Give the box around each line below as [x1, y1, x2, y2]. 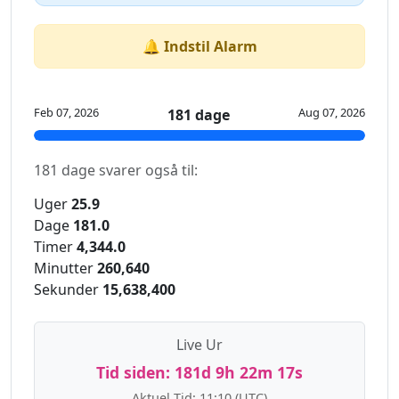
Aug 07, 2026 [298, 104, 365, 121]
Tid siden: [96, 362, 170, 384]
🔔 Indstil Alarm [142, 37, 257, 57]
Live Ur [176, 335, 223, 355]
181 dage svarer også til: [34, 160, 198, 181]
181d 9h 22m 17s [175, 362, 303, 384]
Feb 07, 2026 [34, 104, 99, 121]
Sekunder [34, 280, 99, 300]
